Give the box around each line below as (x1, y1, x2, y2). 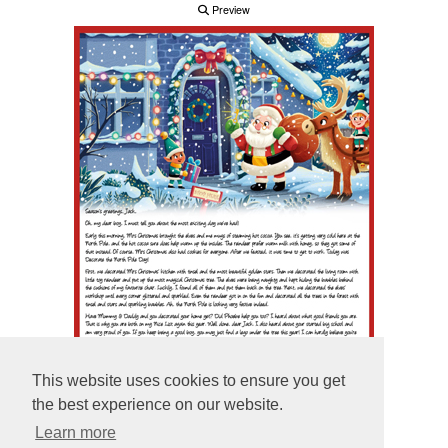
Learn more (35, 424, 117, 442)
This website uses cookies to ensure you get (32, 372, 345, 390)
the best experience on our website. (32, 396, 283, 414)
